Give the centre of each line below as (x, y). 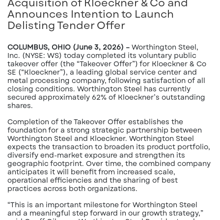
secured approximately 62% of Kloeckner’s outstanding (106, 97)
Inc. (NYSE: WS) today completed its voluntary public (102, 55)
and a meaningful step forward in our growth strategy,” (105, 213)
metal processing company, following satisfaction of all (106, 81)
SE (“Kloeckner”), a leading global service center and (102, 72)
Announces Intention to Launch (91, 14)
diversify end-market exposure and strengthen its (96, 155)
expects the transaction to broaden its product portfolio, (109, 147)
